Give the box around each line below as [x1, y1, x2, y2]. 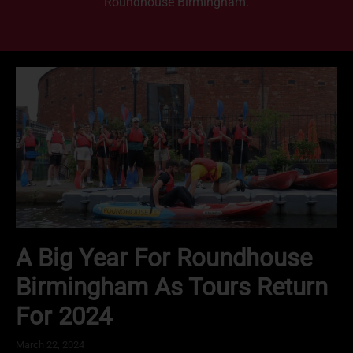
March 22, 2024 [16, 339, 84, 351]
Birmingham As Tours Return [16, 273, 328, 303]
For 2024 [16, 302, 112, 332]
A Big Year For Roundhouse [16, 243, 312, 273]
